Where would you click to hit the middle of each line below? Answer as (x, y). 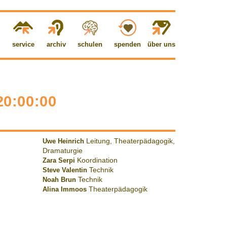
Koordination (97, 161)
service (23, 45)
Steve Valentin (65, 170)
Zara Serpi (59, 161)
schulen (90, 45)
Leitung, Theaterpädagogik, (130, 141)
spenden (127, 45)
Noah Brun (59, 180)
